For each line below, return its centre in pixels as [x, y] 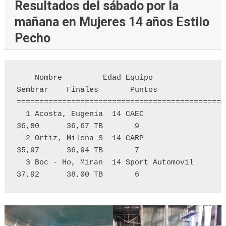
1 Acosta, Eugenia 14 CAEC [21, 115]
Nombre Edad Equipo [25, 78]
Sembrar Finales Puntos [89, 90]
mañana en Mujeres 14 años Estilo [112, 22]
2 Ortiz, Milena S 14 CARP [21, 139]
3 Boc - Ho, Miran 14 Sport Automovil [21, 163]
